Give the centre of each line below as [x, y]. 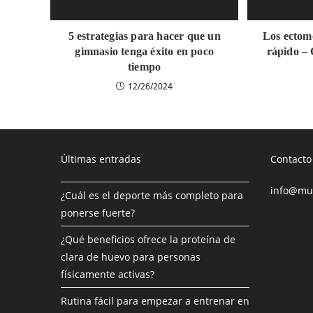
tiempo [145, 66]
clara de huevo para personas [131, 256]
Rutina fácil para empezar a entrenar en [155, 300]
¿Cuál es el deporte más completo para [152, 195]
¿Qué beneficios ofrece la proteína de [148, 239]
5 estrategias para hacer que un [144, 36]
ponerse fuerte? [98, 212]
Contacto [291, 159]
